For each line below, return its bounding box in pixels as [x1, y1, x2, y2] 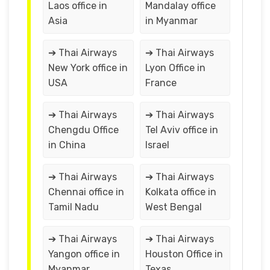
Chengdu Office [48, 124, 119, 136]
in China [48, 139, 86, 151]
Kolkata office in [145, 186, 216, 198]
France [145, 77, 177, 89]
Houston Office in [145, 248, 223, 260]
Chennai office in [48, 186, 124, 198]
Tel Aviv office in [145, 124, 218, 136]
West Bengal [145, 201, 202, 213]
